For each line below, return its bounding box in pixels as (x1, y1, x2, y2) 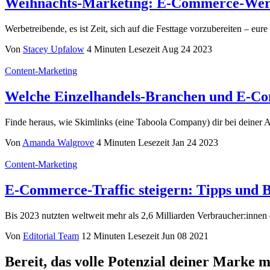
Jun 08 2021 (162, 230, 209, 241)
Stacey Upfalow (23, 44, 84, 55)
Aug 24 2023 (162, 44, 212, 55)
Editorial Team (23, 230, 79, 241)
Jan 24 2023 (172, 137, 218, 148)
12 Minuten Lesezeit (81, 230, 159, 241)
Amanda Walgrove (22, 137, 94, 148)
